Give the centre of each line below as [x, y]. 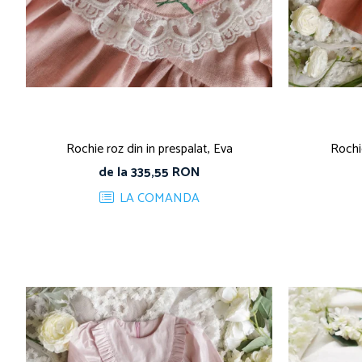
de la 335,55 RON [149, 173]
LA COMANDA [158, 198]
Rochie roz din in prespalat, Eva [149, 149]
